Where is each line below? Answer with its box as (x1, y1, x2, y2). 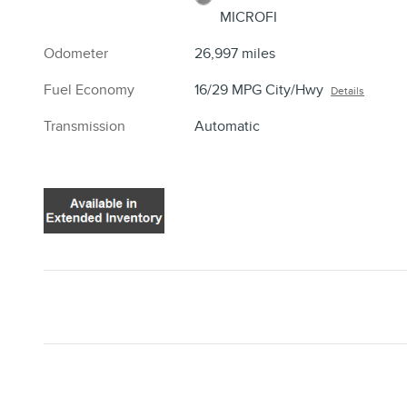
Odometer (44, 44, 108, 63)
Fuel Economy (44, 80, 134, 99)
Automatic (194, 116, 261, 135)
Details (331, 84, 365, 97)
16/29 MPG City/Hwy (194, 80, 324, 99)
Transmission (44, 116, 125, 135)
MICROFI (220, 7, 278, 26)
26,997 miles (194, 44, 276, 63)
